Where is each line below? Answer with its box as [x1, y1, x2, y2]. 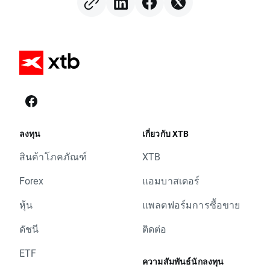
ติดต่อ [142, 222, 167, 235]
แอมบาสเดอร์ [142, 174, 200, 187]
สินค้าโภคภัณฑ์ [19, 150, 87, 163]
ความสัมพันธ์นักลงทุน [142, 256, 224, 267]
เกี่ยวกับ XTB [142, 128, 189, 139]
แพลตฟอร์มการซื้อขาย [142, 198, 240, 211]
